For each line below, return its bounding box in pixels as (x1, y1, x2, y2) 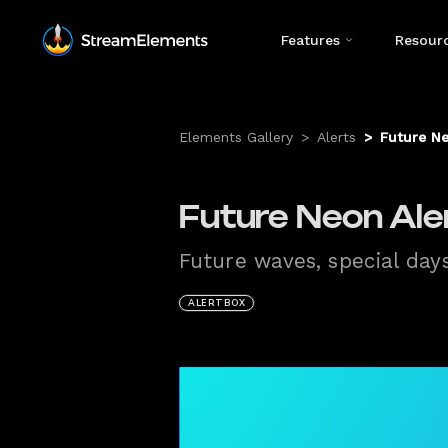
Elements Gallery (179, 129, 293, 145)
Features (281, 32, 340, 48)
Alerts (317, 129, 356, 145)
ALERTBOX (188, 297, 245, 310)
